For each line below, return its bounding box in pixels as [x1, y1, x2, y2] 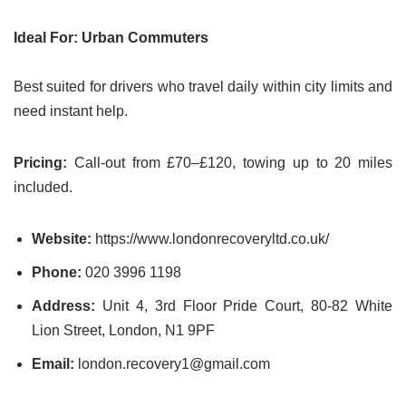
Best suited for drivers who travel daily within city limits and [14, 79, 392, 95]
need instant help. [14, 103, 128, 120]
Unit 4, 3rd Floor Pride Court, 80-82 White [95, 298, 392, 314]
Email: [32, 356, 74, 372]
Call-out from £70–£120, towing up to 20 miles [73, 155, 392, 171]
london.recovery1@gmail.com [78, 356, 270, 372]
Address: [32, 298, 95, 314]
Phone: [32, 265, 82, 281]
